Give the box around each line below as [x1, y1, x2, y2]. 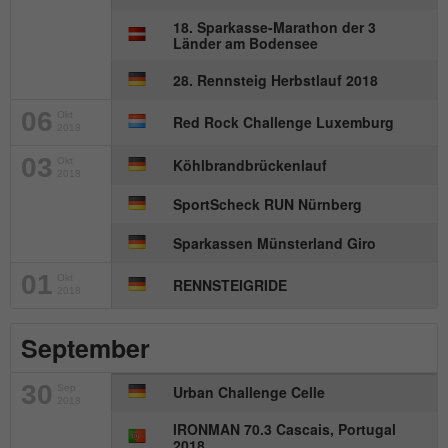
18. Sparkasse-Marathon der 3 [173, 17, 376, 38]
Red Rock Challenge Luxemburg [173, 112, 394, 133]
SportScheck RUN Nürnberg [173, 194, 362, 215]
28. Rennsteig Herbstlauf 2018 [173, 70, 378, 91]
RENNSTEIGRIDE [173, 275, 287, 296]
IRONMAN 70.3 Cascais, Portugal [173, 419, 396, 440]
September [21, 330, 150, 367]
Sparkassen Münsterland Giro [173, 233, 376, 254]
